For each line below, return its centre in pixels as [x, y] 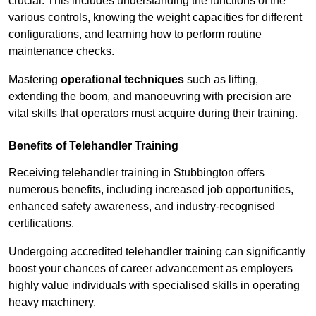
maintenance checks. [61, 51]
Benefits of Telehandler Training [93, 146]
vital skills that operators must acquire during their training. [153, 114]
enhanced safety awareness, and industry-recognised [142, 207]
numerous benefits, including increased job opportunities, [151, 190]
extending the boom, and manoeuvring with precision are [150, 97]
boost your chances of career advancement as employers [151, 269]
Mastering [35, 80]
